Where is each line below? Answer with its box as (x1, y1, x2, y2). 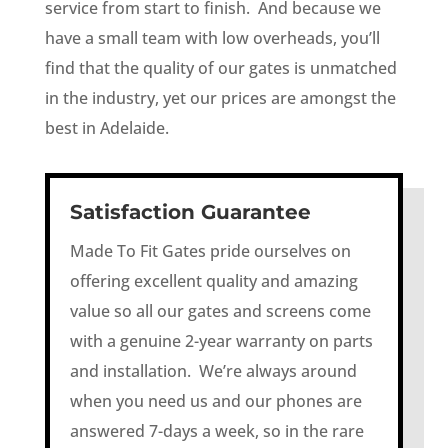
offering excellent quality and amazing (69, 270, 358, 293)
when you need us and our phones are (69, 390, 362, 413)
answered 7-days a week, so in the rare (69, 420, 364, 443)
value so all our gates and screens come (69, 300, 371, 323)
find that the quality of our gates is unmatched (44, 57, 397, 80)
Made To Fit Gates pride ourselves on (69, 240, 351, 263)
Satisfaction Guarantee (69, 200, 311, 225)
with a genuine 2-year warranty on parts (69, 330, 373, 353)
